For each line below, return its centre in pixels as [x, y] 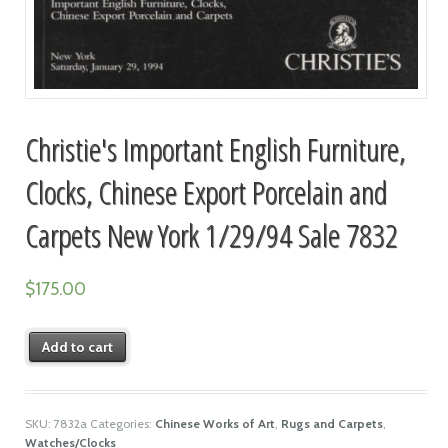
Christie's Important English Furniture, [214, 148]
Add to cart [78, 346]
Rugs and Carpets [331, 423]
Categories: [122, 423]
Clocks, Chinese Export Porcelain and [205, 191]
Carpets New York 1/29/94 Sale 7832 [211, 234]
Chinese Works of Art [214, 423]
